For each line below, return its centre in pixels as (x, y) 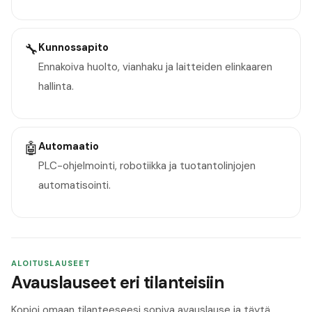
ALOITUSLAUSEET (51, 263)
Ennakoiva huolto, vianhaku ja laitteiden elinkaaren (155, 67)
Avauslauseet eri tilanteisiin (118, 283)
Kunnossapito (73, 47)
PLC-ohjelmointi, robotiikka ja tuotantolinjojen (147, 165)
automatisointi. (74, 185)
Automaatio (68, 146)
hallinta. (56, 87)
